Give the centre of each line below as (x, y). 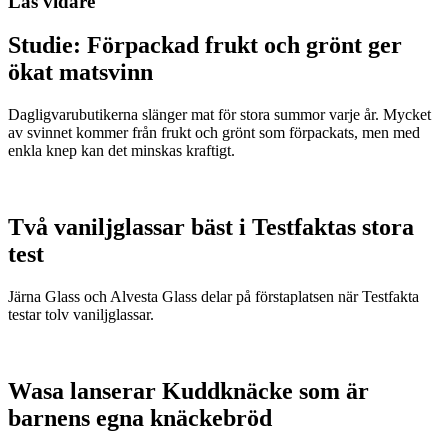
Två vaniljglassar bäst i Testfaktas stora (211, 227)
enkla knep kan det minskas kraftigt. (121, 151)
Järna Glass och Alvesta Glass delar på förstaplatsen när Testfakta (213, 297)
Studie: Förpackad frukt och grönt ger (205, 45)
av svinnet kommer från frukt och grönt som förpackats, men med (214, 133)
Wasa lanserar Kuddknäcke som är (188, 391)
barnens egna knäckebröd (140, 418)
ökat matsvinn (80, 72)
